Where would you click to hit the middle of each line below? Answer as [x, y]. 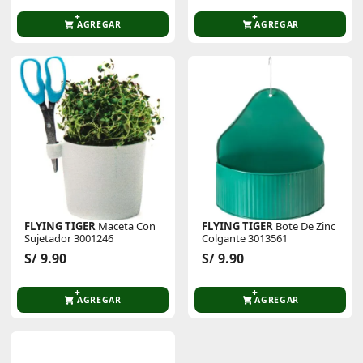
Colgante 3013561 [245, 238]
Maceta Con [126, 226]
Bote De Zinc [305, 226]
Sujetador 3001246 [69, 238]
